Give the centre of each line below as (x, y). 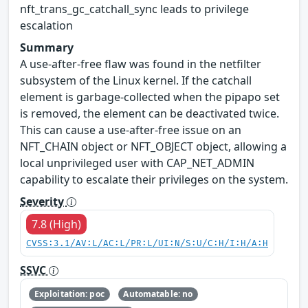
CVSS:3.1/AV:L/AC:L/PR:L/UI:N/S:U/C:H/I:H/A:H (147, 243)
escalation (46, 25)
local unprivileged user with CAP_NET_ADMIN (137, 163)
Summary (47, 47)
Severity (43, 201)
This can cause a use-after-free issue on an (131, 130)
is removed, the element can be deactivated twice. (150, 113)
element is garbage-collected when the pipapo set (150, 97)
